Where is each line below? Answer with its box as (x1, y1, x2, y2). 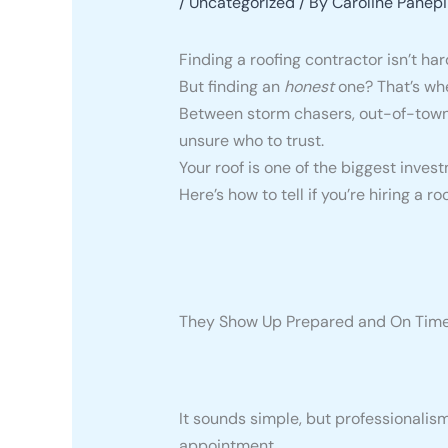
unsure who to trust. (178, 129, 324, 151)
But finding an (178, 75, 284, 97)
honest (283, 75, 334, 97)
